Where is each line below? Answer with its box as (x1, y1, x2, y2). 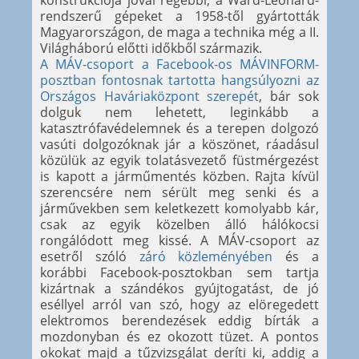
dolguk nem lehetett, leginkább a (40, 103, 319, 122)
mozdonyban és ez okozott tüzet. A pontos (40, 328, 319, 346)
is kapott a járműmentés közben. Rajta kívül (40, 167, 319, 186)
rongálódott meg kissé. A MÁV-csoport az (40, 232, 319, 250)
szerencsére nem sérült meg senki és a (40, 184, 319, 202)
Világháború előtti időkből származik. (40, 39, 262, 58)
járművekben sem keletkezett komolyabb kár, (40, 200, 319, 218)
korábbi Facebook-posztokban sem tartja (40, 264, 319, 282)
